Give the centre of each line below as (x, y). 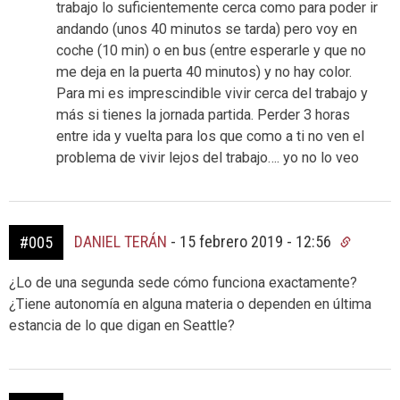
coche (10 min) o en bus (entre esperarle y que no (211, 50)
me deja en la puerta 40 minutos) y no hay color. (204, 71)
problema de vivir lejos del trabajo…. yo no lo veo (208, 157)
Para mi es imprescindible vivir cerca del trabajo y (212, 93)
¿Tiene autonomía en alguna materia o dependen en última (190, 304)
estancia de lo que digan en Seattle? (122, 325)
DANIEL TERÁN (121, 241)
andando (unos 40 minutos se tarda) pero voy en (207, 29)
